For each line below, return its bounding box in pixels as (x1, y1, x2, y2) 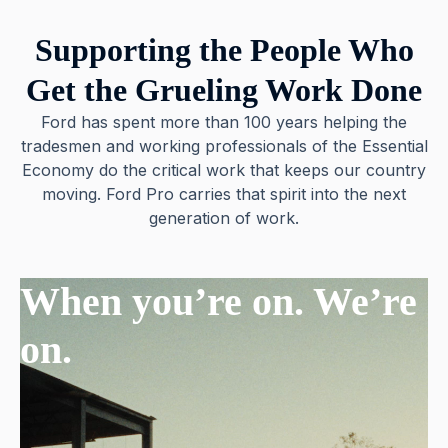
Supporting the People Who (34, 31, 414, 68)
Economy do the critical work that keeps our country (22, 159, 426, 180)
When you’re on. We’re (20, 278, 417, 324)
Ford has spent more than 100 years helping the (41, 111, 407, 132)
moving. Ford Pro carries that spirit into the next (42, 183, 406, 204)
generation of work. (149, 207, 299, 228)
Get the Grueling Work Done (26, 71, 422, 108)
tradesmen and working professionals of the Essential (20, 135, 428, 156)
